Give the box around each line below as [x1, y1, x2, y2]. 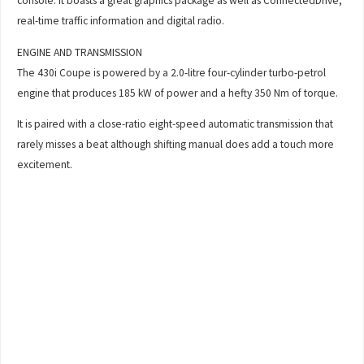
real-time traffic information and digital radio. [17, 14, 225, 28]
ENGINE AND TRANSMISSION [17, 45, 143, 59]
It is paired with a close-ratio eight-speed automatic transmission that [17, 117, 334, 132]
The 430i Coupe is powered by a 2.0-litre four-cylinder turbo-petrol [17, 65, 327, 80]
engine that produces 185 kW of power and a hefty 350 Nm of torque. [17, 85, 339, 100]
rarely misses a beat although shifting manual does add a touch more [17, 137, 335, 152]
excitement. [17, 158, 73, 172]
